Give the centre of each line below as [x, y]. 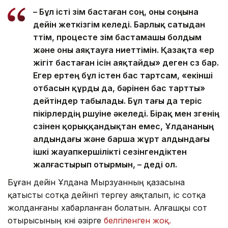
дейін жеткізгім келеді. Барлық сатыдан [119, 25]
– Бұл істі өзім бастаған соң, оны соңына [116, 12]
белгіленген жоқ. [137, 221]
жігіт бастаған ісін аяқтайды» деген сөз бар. [126, 63]
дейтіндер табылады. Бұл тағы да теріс [118, 101]
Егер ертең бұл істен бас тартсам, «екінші [123, 76]
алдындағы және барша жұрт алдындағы [121, 139]
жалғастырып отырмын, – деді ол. [105, 165]
